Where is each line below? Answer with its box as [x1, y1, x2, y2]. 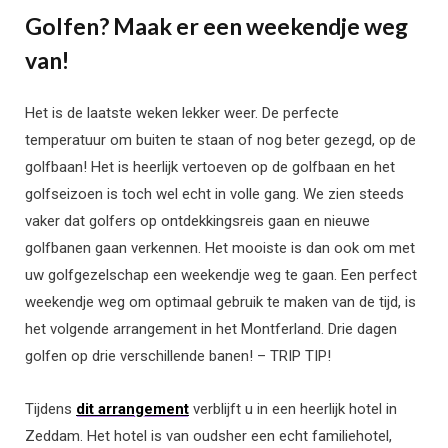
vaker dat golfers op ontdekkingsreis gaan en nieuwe [25, 212, 370, 231]
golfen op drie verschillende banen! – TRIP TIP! [25, 347, 331, 366]
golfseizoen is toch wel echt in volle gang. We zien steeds [25, 185, 404, 204]
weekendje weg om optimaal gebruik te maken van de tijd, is [25, 293, 416, 312]
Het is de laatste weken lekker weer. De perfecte [25, 104, 339, 123]
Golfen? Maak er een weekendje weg [25, 12, 408, 41]
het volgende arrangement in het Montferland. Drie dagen [25, 320, 397, 339]
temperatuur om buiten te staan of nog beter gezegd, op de [25, 131, 416, 150]
